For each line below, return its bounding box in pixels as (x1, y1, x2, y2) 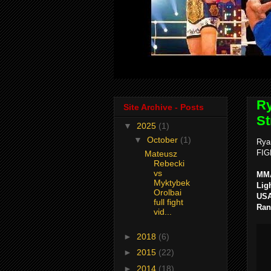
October (146, 135, 180, 145)
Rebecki (153, 158, 184, 169)
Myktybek (153, 178, 190, 188)
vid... (153, 207, 172, 217)
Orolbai (153, 188, 181, 198)
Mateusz (144, 149, 177, 159)
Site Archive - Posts (123, 102, 204, 113)
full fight (153, 197, 183, 207)
